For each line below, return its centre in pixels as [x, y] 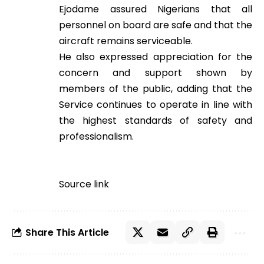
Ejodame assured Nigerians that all [156, 9]
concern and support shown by [156, 73]
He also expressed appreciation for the [156, 57]
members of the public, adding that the [156, 89]
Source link [84, 184]
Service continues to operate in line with [156, 105]
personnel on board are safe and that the [156, 25]
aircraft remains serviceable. [126, 41]
